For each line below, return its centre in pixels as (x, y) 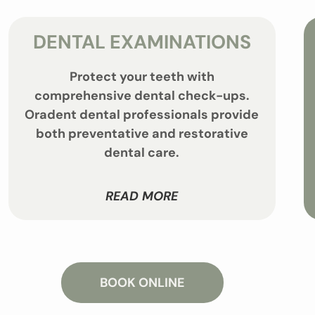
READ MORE (142, 196)
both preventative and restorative (142, 134)
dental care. (142, 153)
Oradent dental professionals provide (142, 115)
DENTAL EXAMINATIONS (142, 42)
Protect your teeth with (142, 77)
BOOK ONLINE (142, 282)
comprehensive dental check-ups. (142, 96)
